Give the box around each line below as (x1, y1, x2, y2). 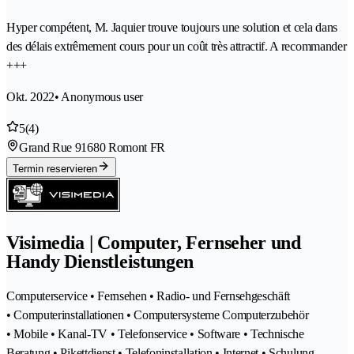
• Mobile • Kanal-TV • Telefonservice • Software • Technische (6, 327, 304, 341)
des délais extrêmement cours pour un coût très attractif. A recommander (6, 40, 347, 54)
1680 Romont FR (81, 141, 166, 155)
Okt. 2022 (6, 90, 55, 104)
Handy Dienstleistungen (6, 251, 194, 273)
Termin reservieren (13, 163, 97, 175)
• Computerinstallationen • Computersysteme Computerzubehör (6, 308, 309, 322)
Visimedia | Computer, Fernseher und (6, 232, 301, 254)
